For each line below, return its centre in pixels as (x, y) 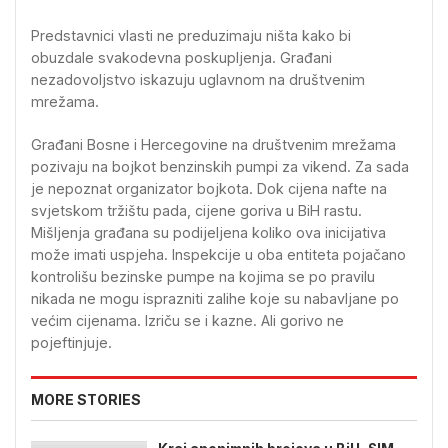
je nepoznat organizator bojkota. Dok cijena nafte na (209, 189)
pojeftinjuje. (71, 343)
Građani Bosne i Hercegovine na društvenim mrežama (213, 145)
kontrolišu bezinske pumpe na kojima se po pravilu (203, 277)
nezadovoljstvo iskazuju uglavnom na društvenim (198, 79)
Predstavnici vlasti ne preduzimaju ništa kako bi (191, 35)
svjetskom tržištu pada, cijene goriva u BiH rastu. (196, 211)
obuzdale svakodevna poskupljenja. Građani (181, 57)
